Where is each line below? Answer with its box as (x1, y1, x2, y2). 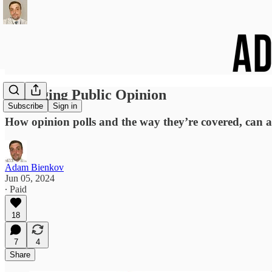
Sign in (53, 101, 77, 111)
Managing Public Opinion (5, 86, 166, 103)
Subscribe (8, 101, 43, 111)
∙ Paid (5, 183, 27, 194)
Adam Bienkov (5, 161, 64, 172)
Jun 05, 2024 (5, 172, 55, 183)
